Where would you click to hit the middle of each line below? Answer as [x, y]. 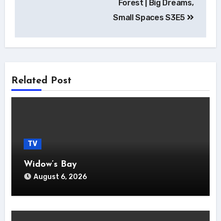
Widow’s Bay [50, 165]
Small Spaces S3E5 [150, 17]
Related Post [41, 81]
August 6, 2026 [60, 177]
